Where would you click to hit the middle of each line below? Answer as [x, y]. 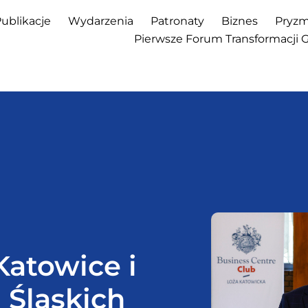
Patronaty [177, 21]
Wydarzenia [100, 21]
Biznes [239, 21]
